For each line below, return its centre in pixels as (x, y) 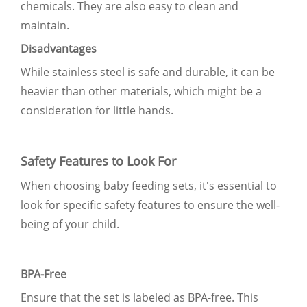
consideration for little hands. (97, 110)
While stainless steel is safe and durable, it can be (148, 72)
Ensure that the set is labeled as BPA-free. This (139, 297)
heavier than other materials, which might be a (141, 91)
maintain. (45, 25)
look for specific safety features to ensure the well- (150, 205)
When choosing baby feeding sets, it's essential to (149, 185)
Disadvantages (59, 48)
